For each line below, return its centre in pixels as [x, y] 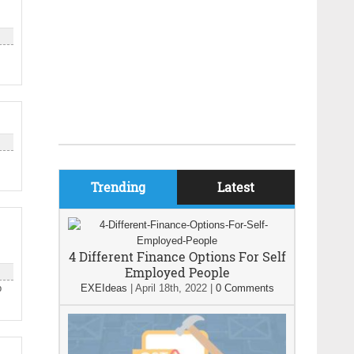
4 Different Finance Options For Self [177, 256]
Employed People [177, 272]
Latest [236, 187]
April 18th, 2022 [171, 288]
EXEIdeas [104, 288]
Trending [118, 187]
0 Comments [245, 288]
